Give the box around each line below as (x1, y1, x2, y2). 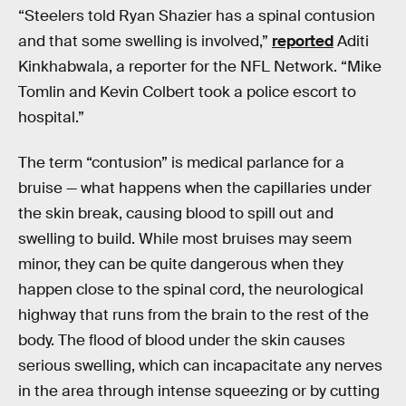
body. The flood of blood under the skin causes (18, 330, 345, 350)
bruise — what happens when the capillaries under (18, 178, 372, 198)
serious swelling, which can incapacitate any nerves (18, 355, 382, 375)
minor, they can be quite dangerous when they (18, 254, 343, 274)
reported (272, 32, 333, 52)
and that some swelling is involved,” (18, 32, 272, 52)
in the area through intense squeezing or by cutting (18, 381, 380, 401)
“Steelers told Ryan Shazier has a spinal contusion (18, 6, 375, 26)
